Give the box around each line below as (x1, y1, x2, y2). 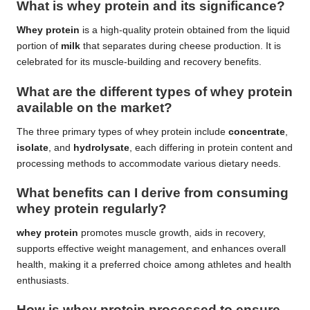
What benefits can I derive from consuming (17, 185, 289, 200)
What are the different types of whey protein (17, 84, 293, 99)
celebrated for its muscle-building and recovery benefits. (17, 57, 262, 68)
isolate (17, 142, 48, 153)
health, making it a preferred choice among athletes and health (17, 259, 291, 270)
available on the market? (17, 100, 172, 115)
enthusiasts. (17, 275, 69, 286)
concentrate (228, 126, 285, 137)
